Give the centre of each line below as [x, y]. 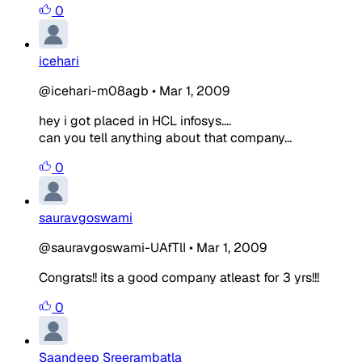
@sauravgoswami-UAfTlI [112, 247]
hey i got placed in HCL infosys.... [135, 120]
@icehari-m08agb [94, 90]
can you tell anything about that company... [165, 137]
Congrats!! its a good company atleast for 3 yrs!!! [179, 277]
